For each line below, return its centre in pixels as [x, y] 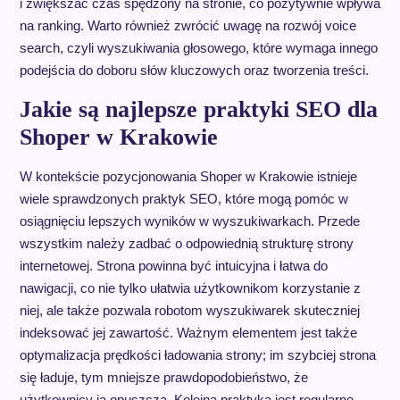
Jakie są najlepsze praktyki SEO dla [198, 109]
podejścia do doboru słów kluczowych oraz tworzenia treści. [194, 70]
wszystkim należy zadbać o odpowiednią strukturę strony [186, 243]
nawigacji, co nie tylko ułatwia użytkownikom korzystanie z [190, 287]
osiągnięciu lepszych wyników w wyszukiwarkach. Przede [189, 221]
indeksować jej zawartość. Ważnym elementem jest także [188, 332]
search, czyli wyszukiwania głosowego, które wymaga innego [198, 47]
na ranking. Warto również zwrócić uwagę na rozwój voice [187, 25]
